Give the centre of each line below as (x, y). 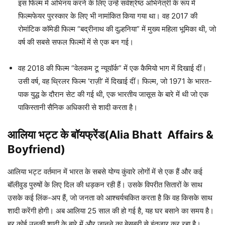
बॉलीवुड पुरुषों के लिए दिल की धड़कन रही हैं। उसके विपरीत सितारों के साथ (105, 185)
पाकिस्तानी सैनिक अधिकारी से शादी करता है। (78, 107)
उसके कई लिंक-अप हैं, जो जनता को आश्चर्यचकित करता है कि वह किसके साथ (110, 198)
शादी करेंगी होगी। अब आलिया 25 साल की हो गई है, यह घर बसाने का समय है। (111, 211)
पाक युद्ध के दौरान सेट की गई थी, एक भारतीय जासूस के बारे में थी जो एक (113, 94)
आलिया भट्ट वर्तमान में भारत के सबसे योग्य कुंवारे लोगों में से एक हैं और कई (105, 172)
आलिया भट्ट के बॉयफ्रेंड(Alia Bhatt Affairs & (110, 135)
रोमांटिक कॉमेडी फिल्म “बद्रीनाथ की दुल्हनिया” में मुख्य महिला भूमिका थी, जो (117, 29)
